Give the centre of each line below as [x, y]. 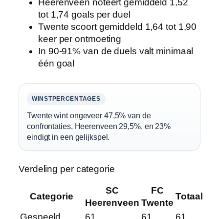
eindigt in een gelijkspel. [68, 137]
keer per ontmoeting [80, 39]
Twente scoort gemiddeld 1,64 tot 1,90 [118, 26]
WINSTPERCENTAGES [66, 99]
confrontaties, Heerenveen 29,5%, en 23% [99, 126]
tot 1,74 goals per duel [84, 14]
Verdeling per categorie [67, 169]
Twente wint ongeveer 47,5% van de [89, 115]
